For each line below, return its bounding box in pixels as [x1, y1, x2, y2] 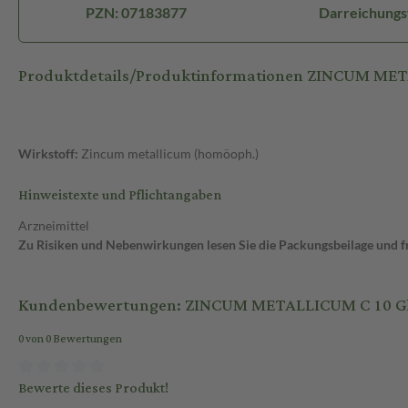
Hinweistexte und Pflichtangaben [18, 182, 221, 209]
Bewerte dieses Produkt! [18, 374, 168, 402]
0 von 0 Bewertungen [18, 329, 122, 351]
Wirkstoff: [18, 146, 78, 162]
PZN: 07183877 [85, 4, 187, 22]
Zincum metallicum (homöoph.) [78, 146, 259, 162]
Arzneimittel [18, 218, 89, 234]
